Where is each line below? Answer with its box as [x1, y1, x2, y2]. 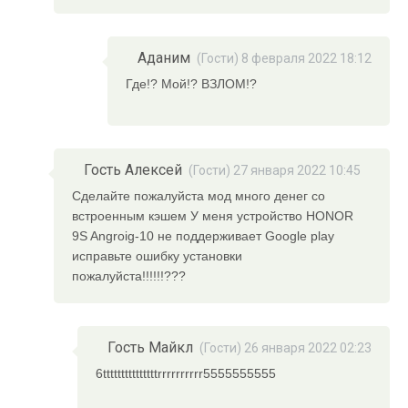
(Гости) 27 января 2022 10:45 [189, 163, 362, 178]
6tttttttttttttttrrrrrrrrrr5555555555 [96, 366, 276, 382]
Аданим [138, 49, 190, 67]
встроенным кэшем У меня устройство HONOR [72, 209, 354, 224]
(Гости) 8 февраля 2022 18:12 [197, 51, 372, 66]
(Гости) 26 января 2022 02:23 [199, 341, 372, 356]
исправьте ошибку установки [72, 249, 243, 264]
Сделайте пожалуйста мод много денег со [72, 189, 326, 204]
